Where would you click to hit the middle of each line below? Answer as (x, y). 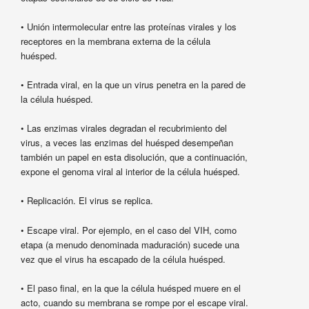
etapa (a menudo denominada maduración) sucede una (130, 244)
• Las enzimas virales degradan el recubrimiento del (123, 128)
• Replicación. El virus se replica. (87, 201)
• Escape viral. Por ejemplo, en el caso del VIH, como (128, 230)
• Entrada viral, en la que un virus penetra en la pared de (133, 85)
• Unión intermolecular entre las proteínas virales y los (128, 27)
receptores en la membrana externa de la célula (115, 41)
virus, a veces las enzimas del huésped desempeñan (127, 143)
